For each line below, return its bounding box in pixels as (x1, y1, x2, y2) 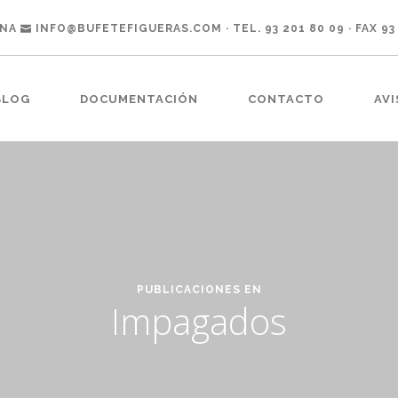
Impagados (111, 296, 287, 346)
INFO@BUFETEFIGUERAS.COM (36, 22, 222, 35)
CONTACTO (248, 92, 324, 106)
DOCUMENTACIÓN (80, 92, 198, 106)
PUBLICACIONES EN (136, 283, 262, 296)
